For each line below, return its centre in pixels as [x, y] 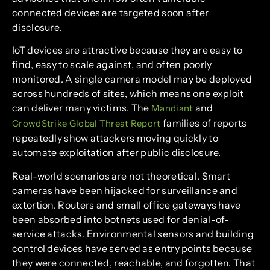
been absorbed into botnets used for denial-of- [121, 219]
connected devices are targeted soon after [111, 12]
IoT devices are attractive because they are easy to [127, 50]
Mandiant [172, 108]
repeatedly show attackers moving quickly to [115, 138]
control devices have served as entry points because [132, 248]
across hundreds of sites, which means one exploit [128, 94]
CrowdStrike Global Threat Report [86, 124]
